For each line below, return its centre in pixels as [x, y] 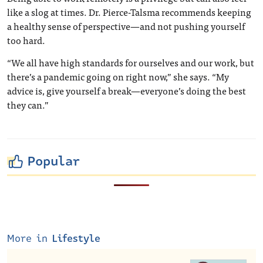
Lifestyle [76, 239]
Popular [54, 161]
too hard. [26, 40]
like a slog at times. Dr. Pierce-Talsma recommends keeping [129, 12]
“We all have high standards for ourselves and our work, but [131, 62]
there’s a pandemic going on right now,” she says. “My [118, 76]
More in [30, 239]
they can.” [28, 104]
